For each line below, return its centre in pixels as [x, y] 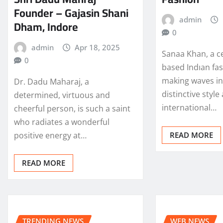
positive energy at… [50, 135]
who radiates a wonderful [62, 122]
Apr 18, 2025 [98, 48]
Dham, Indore [46, 27]
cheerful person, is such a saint [72, 108]
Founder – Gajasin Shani [71, 13]
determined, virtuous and [62, 95]
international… [189, 107]
